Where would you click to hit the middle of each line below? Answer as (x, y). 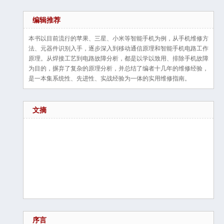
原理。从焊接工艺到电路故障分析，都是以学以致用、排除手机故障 (118, 58)
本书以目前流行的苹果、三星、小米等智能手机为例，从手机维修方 (118, 38)
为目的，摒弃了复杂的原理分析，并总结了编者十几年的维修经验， (118, 68)
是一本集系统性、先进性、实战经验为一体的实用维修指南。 (109, 78)
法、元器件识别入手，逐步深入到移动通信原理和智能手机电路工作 (118, 48)
